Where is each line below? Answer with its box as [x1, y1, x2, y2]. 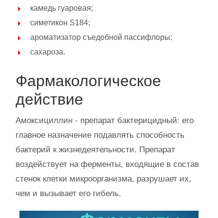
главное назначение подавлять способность [16, 130, 184, 140]
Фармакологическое [16, 72, 161, 90]
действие [16, 90, 83, 108]
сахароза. [30, 47, 65, 56]
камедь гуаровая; [30, 3, 93, 12]
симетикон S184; [30, 18, 90, 27]
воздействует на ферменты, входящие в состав [16, 159, 199, 169]
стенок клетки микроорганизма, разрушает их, [16, 174, 191, 183]
